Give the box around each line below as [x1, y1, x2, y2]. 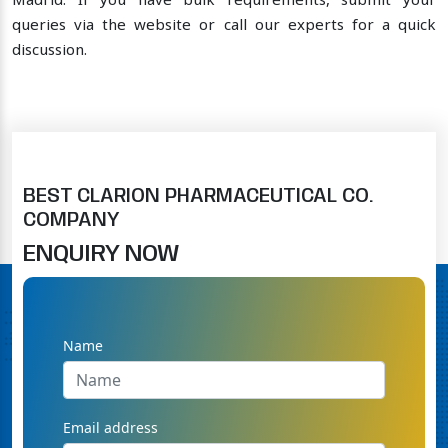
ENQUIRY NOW [23, 241, 180, 267]
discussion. [12, 41, 87, 62]
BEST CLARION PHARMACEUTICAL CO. [23, 185, 373, 207]
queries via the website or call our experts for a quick [12, 16, 436, 37]
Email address [63, 417, 158, 437]
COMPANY [23, 209, 120, 231]
